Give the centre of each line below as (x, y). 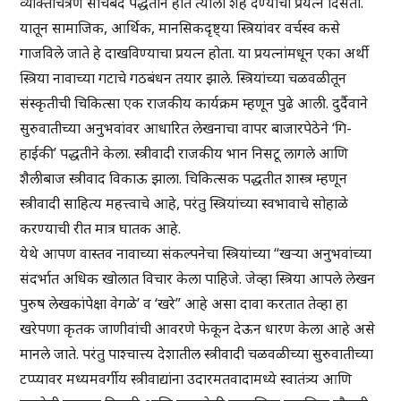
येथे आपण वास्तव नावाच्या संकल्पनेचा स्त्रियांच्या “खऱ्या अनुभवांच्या (196, 254)
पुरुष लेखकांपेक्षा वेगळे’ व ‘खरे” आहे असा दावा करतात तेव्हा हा (184, 304)
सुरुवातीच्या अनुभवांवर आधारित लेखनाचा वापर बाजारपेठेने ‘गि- (186, 128)
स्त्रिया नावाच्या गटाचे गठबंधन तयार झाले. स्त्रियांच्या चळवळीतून (183, 78)
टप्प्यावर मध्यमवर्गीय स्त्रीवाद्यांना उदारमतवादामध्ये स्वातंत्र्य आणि (186, 379)
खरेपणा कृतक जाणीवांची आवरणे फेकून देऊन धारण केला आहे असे (198, 329)
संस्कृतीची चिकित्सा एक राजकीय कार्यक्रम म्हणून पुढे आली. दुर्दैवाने (194, 103)
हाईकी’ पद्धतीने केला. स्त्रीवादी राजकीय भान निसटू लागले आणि (184, 154)
